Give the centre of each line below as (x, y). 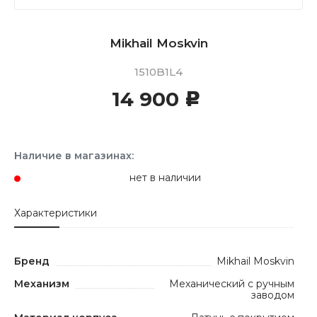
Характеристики (56, 213)
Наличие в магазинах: (74, 156)
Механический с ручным (232, 284)
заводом (273, 295)
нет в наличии (165, 178)
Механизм (42, 284)
